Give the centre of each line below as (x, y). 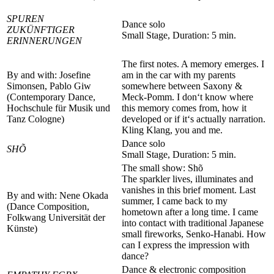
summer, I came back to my (175, 201)
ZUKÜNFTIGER (41, 30)
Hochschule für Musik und (58, 108)
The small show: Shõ (162, 168)
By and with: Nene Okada (57, 196)
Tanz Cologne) (35, 119)
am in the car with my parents (179, 75)
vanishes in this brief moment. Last (189, 190)
